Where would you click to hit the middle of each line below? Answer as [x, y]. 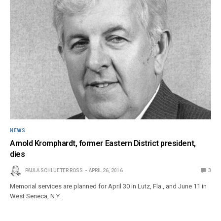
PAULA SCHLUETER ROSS [54, 171]
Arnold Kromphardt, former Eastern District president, [103, 144]
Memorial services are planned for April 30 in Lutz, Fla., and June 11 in [109, 186]
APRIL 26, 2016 [106, 171]
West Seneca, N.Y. [36, 196]
